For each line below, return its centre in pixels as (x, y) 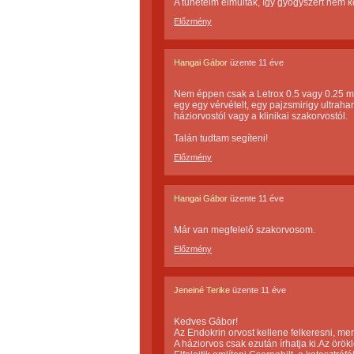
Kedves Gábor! (206, 322)
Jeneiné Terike (202, 290)
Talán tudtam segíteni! (221, 138)
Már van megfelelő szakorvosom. (245, 230)
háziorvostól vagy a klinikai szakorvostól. (261, 116)
